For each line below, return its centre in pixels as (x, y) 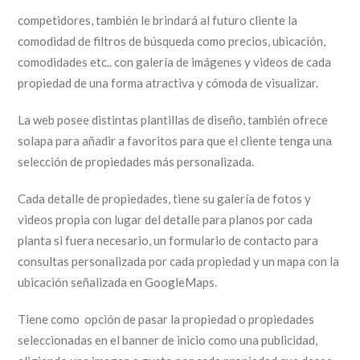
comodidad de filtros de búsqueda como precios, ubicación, (172, 41)
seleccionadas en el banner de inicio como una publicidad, (168, 340)
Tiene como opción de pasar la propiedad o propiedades (166, 319)
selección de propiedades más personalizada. (136, 161)
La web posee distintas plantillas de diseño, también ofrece (173, 119)
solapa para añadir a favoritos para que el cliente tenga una (175, 140)
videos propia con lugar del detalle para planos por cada (166, 219)
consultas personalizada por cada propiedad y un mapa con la (179, 261)
